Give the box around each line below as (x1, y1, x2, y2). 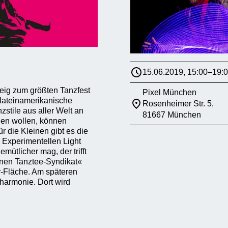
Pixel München (142, 88, 196, 97)
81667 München (142, 110, 201, 119)
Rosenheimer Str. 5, (142, 99, 214, 108)
